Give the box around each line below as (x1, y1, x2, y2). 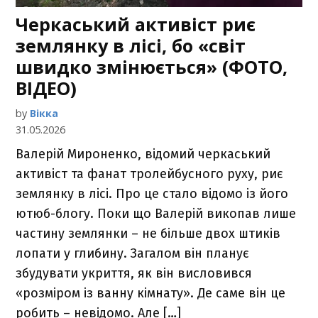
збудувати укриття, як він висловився (16, 265, 253, 282)
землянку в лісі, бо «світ (16, 33, 246, 58)
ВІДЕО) (16, 76, 77, 101)
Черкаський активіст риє (16, 12, 256, 37)
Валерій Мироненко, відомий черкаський (16, 146, 271, 163)
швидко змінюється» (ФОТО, (16, 55, 288, 79)
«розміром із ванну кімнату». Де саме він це (16, 285, 286, 302)
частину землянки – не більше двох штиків (16, 226, 281, 242)
